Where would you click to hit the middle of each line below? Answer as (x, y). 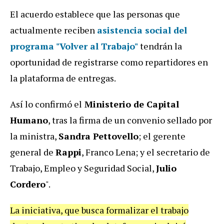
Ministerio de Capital (130, 104)
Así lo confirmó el (46, 104)
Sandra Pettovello (98, 136)
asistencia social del (142, 30)
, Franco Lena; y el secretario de (146, 152)
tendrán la (160, 46)
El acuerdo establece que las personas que (95, 14)
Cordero (28, 184)
